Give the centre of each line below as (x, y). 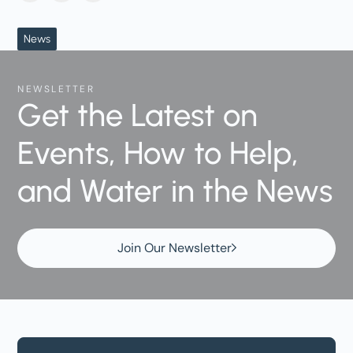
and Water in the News (175, 190)
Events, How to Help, (158, 152)
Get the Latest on (138, 115)
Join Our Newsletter (174, 247)
